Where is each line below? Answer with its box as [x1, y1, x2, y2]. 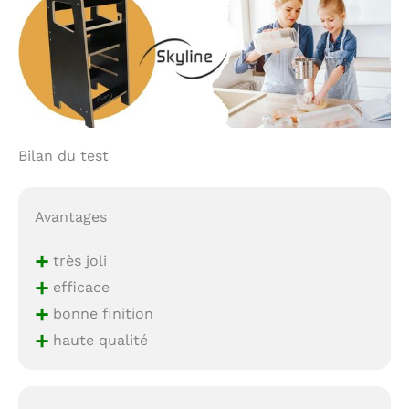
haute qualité [47, 330, 148, 348]
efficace [47, 278, 110, 295]
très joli [47, 251, 107, 268]
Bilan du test [18, 146, 109, 164]
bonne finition [47, 304, 153, 321]
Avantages [34, 207, 107, 225]
